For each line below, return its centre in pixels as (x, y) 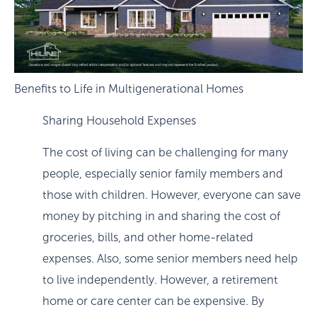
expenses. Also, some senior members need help (170, 258)
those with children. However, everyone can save (172, 195)
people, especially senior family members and (163, 173)
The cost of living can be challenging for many (165, 152)
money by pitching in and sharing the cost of (161, 216)
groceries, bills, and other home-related (148, 237)
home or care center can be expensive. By (153, 301)
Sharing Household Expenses (119, 120)
